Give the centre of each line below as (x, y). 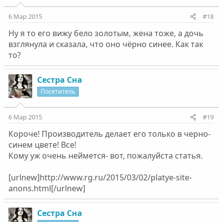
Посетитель (58, 91)
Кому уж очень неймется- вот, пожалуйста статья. (105, 155)
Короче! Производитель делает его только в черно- (109, 134)
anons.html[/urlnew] (47, 188)
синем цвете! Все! (42, 144)
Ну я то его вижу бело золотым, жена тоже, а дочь (106, 33)
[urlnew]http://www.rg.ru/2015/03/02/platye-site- (100, 177)
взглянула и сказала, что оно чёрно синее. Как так (106, 44)
